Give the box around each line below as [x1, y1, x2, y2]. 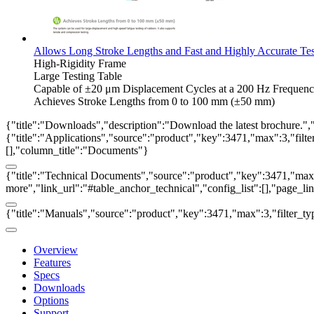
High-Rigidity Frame [34, 57, 126, 69]
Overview [34, 243, 78, 256]
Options [34, 294, 69, 306]
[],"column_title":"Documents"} [6, 144, 149, 156]
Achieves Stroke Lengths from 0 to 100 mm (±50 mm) [34, 95, 275, 107]
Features [34, 256, 71, 268]
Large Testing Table [34, 69, 122, 82]
